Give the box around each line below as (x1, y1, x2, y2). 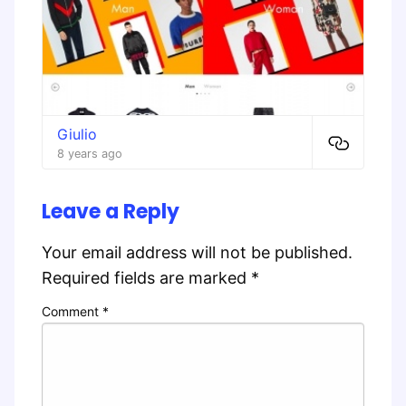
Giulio (57, 125, 97, 144)
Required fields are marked (42, 268, 251, 288)
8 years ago (57, 147, 122, 161)
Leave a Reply (42, 198, 179, 227)
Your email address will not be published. (42, 243, 353, 263)
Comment (42, 304, 102, 320)
